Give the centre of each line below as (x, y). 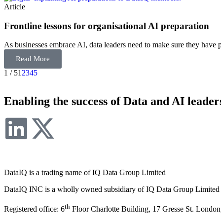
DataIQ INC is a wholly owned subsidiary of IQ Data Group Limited (112, 189)
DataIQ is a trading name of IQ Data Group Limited (85, 173)
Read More (33, 59)
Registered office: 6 (34, 209)
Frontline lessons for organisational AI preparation (107, 26)
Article (15, 6)
